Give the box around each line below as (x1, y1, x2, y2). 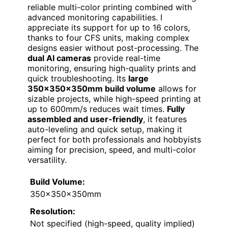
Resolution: (30, 206, 75, 217)
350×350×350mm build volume (27, 83, 156, 94)
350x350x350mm (30, 189, 101, 199)
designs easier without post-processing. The (27, 43, 198, 53)
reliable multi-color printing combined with (27, 2, 192, 13)
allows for (156, 83, 196, 94)
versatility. (27, 155, 67, 165)
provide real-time (91, 53, 160, 64)
